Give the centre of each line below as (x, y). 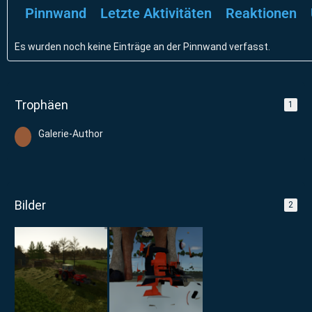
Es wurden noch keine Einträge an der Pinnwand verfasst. (142, 46)
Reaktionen (261, 13)
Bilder (30, 205)
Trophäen (41, 104)
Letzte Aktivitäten (156, 13)
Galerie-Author (71, 133)
